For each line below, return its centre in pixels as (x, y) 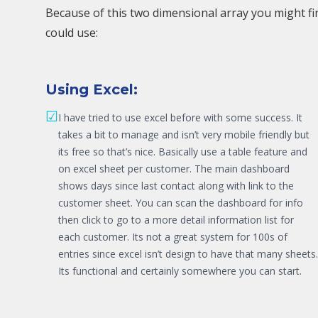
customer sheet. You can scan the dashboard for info (181, 202)
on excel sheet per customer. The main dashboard (174, 168)
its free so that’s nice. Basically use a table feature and (183, 151)
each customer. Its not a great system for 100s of (173, 236)
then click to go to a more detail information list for (176, 219)
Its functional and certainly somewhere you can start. (180, 270)
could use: (72, 32)
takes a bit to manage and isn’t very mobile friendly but (184, 134)
